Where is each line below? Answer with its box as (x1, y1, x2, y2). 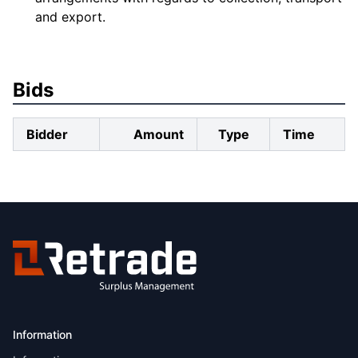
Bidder (26, 126, 68, 142)
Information (13, 328, 72, 341)
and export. (35, 9, 105, 25)
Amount (133, 126, 184, 142)
